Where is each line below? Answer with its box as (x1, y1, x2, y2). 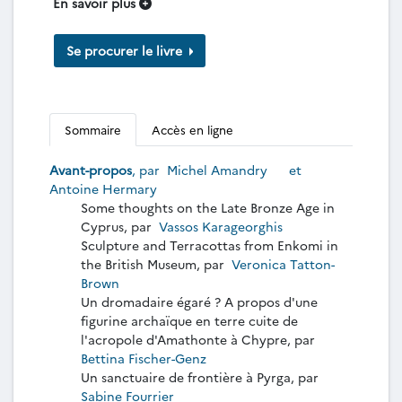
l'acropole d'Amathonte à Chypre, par (81, 329, 319, 348)
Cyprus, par (81, 216, 155, 235)
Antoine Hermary (49, 179, 161, 197)
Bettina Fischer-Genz (81, 348, 210, 367)
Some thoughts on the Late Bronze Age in (81, 197, 335, 216)
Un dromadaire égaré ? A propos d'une (81, 292, 318, 310)
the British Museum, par (81, 254, 228, 273)
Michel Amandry (163, 160, 271, 179)
